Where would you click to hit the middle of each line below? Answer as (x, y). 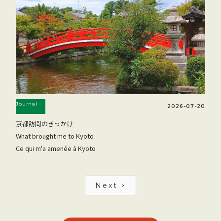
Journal (27, 104)
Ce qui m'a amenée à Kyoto (56, 148)
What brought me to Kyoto (55, 136)
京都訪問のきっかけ (45, 124)
